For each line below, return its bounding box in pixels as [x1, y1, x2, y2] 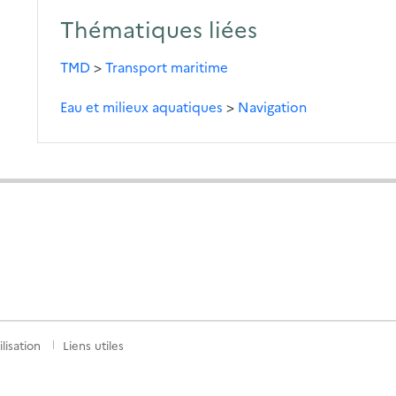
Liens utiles [63, 337, 124, 354]
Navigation [238, 96, 308, 116]
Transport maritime [105, 57, 229, 76]
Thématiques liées [60, 12, 258, 43]
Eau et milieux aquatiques [60, 96, 224, 116]
